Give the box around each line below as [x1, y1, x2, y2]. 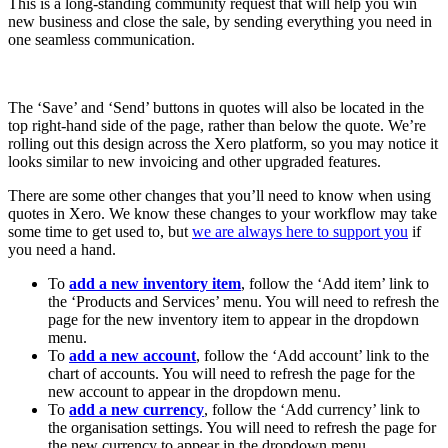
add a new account [69, 346, 196, 364]
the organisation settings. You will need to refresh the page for [48, 418, 436, 436]
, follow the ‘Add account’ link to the [196, 346, 429, 364]
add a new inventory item [69, 274, 241, 292]
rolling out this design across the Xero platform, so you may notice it [8, 134, 438, 152]
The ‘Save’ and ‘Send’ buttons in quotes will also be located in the [8, 98, 424, 116]
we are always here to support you [192, 222, 408, 240]
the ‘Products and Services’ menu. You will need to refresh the [48, 292, 439, 310]
